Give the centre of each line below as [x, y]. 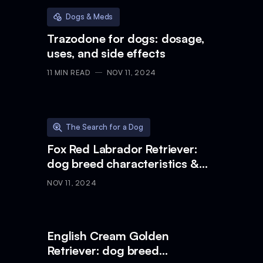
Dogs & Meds [90, 17]
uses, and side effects [106, 53]
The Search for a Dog [104, 127]
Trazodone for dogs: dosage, [126, 38]
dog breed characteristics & [123, 163]
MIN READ [71, 72]
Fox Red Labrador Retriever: [122, 149]
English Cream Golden [108, 235]
